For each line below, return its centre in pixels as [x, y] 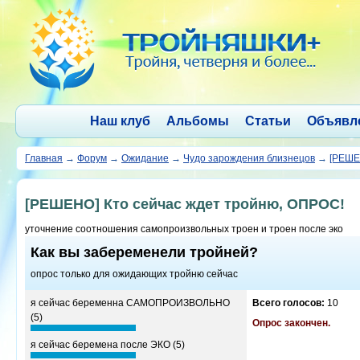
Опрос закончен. [291, 323]
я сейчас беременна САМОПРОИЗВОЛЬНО [130, 303]
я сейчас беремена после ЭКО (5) [108, 345]
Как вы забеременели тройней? [144, 252]
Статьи [268, 121]
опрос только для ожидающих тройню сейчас [134, 274]
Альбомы [197, 121]
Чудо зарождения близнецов [249, 158]
